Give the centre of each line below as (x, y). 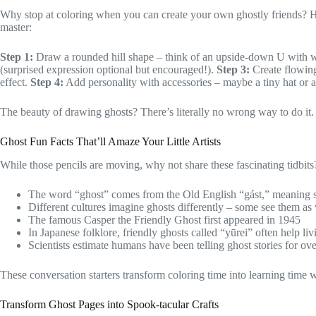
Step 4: (47, 83)
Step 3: (233, 70)
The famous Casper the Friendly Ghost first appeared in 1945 (164, 220)
